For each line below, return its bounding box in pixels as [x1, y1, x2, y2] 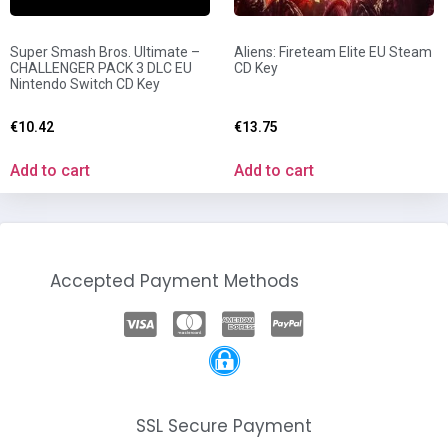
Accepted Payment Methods [50, 269, 299, 294]
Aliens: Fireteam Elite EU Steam [234, 43, 432, 60]
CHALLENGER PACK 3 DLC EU [10, 59, 192, 76]
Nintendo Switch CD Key [10, 75, 160, 92]
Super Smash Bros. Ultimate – [10, 43, 200, 60]
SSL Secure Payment [136, 414, 312, 439]
